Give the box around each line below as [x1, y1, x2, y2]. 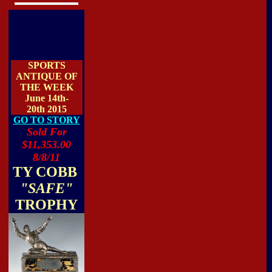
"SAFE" [20, 180, 73, 196]
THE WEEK [19, 82, 73, 92]
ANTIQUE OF [15, 71, 78, 81]
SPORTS [27, 60, 66, 70]
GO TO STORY [13, 115, 80, 125]
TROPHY [15, 197, 78, 212]
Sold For [26, 126, 67, 138]
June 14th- [24, 93, 69, 103]
